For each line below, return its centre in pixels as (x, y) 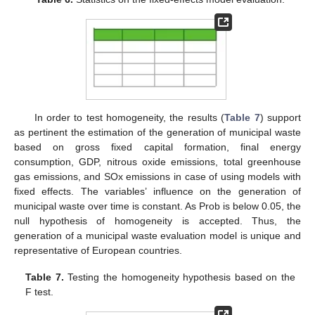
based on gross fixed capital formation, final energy (157, 147)
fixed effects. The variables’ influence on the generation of (157, 191)
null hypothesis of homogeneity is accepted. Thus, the (157, 220)
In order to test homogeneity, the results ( (129, 117)
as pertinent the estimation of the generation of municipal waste (157, 132)
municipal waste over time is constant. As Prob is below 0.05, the (157, 206)
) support (281, 117)
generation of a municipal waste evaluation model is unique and (157, 235)
